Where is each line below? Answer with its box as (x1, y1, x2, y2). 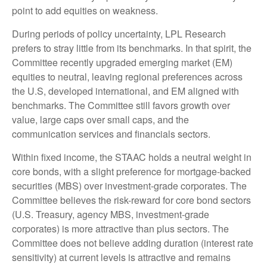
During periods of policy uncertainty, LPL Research (12, 27, 226, 41)
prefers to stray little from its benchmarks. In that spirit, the (12, 41, 252, 55)
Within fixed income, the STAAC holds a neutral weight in (12, 150, 252, 164)
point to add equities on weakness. (12, 4, 158, 18)
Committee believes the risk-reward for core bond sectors (12, 193, 251, 207)
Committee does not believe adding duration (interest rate (12, 236, 253, 250)
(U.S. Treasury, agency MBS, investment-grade (12, 207, 209, 222)
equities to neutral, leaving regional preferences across (12, 70, 243, 84)
